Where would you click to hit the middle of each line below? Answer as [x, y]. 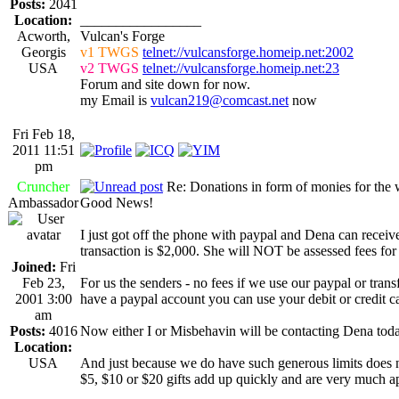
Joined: [33, 266]
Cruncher [43, 186]
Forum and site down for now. [165, 84]
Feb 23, [43, 282]
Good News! [117, 202]
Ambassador [43, 202]
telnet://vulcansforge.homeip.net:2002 [248, 52]
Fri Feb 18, [43, 134]
